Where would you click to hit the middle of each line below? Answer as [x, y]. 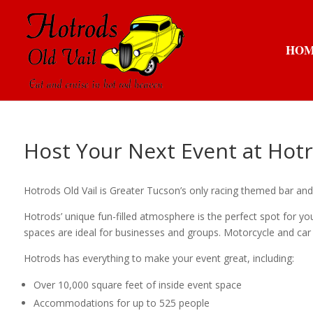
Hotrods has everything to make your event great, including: [159, 258]
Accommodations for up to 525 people [121, 303]
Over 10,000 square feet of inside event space [137, 285]
